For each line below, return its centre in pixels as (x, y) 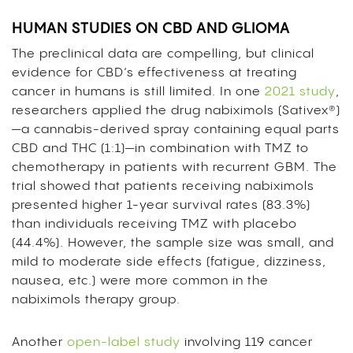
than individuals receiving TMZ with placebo (154, 224)
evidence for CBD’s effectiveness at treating (154, 72)
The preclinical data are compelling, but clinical (163, 54)
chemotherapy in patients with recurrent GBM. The (175, 167)
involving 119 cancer (247, 342)
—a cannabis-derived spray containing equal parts (176, 129)
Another (39, 342)
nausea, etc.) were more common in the (140, 281)
